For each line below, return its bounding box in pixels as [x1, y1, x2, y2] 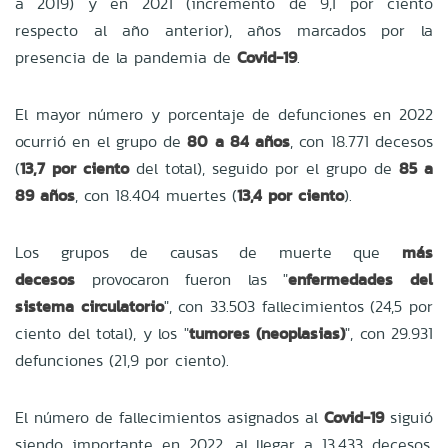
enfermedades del [288, 267, 434, 291]
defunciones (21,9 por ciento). [15, 348, 229, 372]
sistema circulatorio [15, 294, 164, 318]
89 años [15, 183, 75, 207]
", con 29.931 [345, 321, 433, 345]
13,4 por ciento [237, 183, 344, 207]
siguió [384, 405, 433, 429]
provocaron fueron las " [75, 267, 289, 291]
